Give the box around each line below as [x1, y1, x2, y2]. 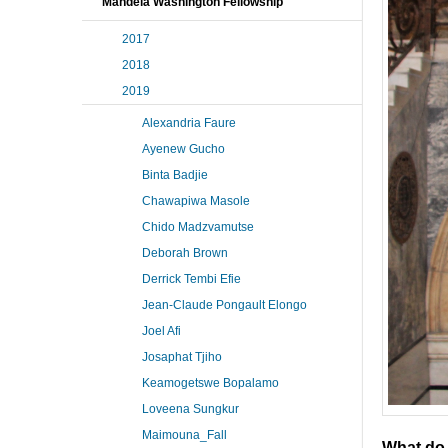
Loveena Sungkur [142, 402, 239, 416]
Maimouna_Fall [142, 428, 227, 442]
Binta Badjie [142, 168, 208, 182]
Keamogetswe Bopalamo [142, 376, 279, 390]
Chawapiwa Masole [142, 194, 250, 208]
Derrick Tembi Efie [142, 272, 241, 286]
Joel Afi [142, 324, 181, 338]
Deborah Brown [142, 246, 228, 260]
